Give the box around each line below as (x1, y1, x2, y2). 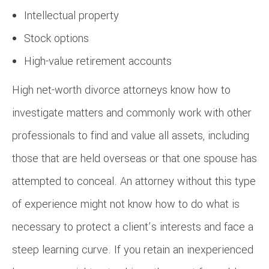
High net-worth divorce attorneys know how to (12, 82, 231, 98)
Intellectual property (24, 7, 119, 23)
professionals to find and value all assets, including (12, 127, 249, 144)
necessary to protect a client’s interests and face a (12, 219, 253, 235)
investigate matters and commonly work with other (12, 104, 252, 121)
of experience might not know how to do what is (12, 196, 240, 212)
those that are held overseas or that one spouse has (12, 150, 257, 166)
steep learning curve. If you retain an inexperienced (12, 241, 253, 258)
